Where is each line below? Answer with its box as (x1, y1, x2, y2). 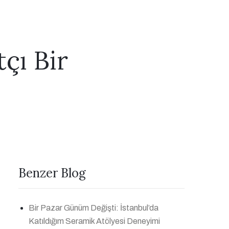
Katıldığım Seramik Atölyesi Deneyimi (29, 217, 160, 225)
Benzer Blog (18, 165, 86, 181)
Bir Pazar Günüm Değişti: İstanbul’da (29, 203, 158, 212)
